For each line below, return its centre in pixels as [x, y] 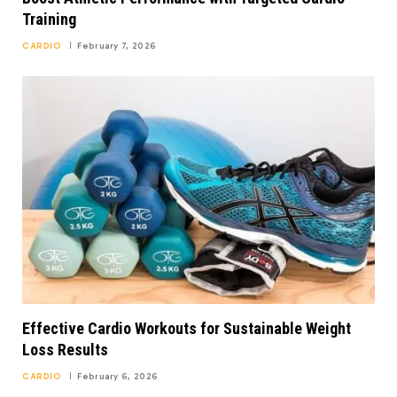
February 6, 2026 [118, 376]
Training [49, 19]
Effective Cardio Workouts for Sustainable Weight [187, 328]
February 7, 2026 [117, 46]
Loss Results [65, 349]
